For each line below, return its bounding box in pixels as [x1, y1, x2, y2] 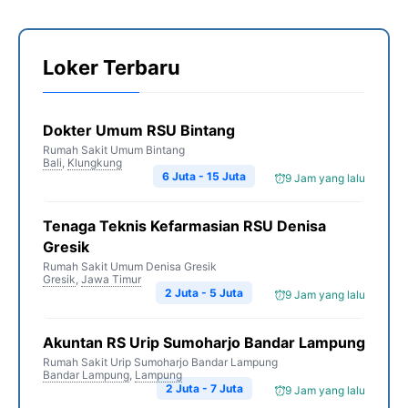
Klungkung [67, 156, 122, 169]
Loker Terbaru [43, 56, 180, 79]
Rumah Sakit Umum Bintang [43, 143, 185, 157]
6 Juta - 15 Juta [162, 169, 246, 183]
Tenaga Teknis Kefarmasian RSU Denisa [43, 217, 326, 235]
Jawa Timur [81, 272, 141, 286]
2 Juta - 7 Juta [165, 382, 243, 395]
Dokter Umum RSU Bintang [43, 121, 235, 139]
